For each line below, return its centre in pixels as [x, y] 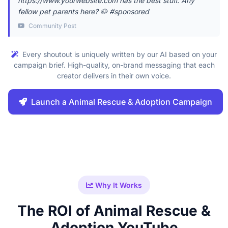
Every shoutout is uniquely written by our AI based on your [119, 54]
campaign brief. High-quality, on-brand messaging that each [114, 65]
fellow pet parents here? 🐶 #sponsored [83, 11]
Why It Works [118, 185]
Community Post [52, 26]
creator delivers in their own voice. [114, 76]
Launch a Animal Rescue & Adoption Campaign [122, 102]
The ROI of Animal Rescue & [114, 211]
